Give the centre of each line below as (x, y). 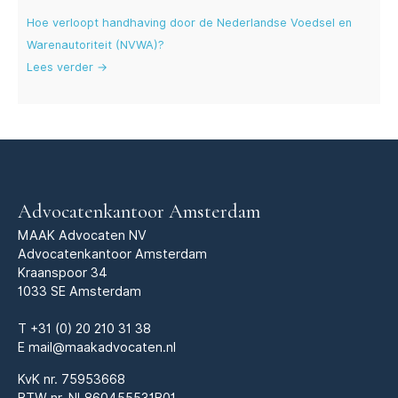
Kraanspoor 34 (63, 273)
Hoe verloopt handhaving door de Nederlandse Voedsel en (189, 23)
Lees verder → (67, 68)
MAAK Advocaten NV (82, 235)
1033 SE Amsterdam (80, 291)
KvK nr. (40, 378)
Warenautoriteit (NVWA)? (96, 45)
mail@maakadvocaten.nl (102, 347)
